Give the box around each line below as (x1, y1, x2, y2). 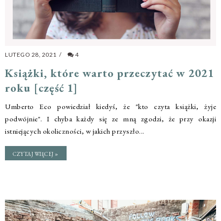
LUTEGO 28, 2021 (5, 51, 58, 59)
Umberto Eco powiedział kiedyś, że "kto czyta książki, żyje (5, 102, 216, 111)
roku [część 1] (5, 80, 78, 96)
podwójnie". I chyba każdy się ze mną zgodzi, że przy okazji (5, 114, 216, 124)
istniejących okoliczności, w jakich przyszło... (5, 126, 145, 136)
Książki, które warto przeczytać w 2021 (5, 66, 214, 81)
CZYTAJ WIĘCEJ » (13, 150, 59, 158)
